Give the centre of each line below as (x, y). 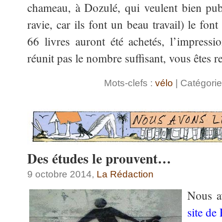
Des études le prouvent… (99, 158)
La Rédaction (125, 174)
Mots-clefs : (130, 83)
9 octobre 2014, (62, 174)
